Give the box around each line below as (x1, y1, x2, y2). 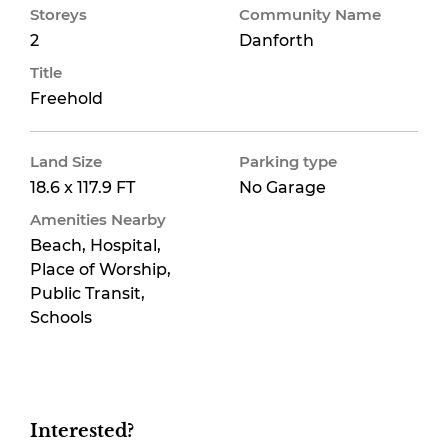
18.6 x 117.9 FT (30, 178, 135, 197)
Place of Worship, (30, 260, 171, 279)
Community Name (239, 5, 381, 24)
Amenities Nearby (30, 210, 166, 229)
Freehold (30, 89, 103, 108)
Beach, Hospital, (30, 236, 161, 255)
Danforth (239, 31, 314, 50)
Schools (30, 308, 92, 327)
